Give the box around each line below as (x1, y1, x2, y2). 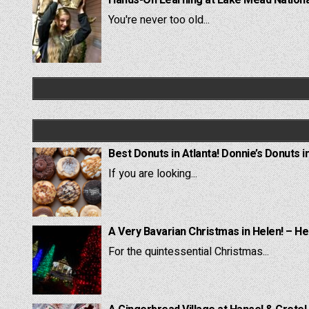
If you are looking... (108, 165, 197, 182)
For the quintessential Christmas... (108, 243, 269, 260)
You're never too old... (108, 11, 210, 28)
